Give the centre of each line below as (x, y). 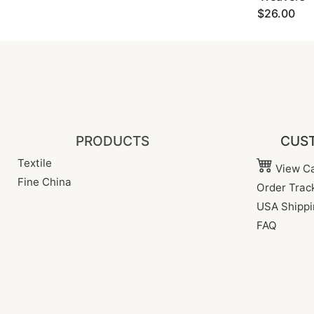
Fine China (45, 182)
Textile (35, 163)
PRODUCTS (112, 141)
